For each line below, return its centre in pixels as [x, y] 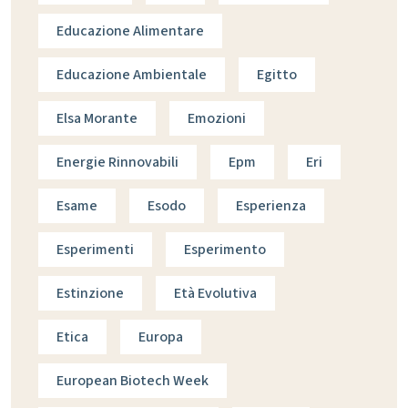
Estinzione [90, 294]
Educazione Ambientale [132, 75]
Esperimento [225, 250]
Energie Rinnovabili [117, 163]
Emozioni [217, 119]
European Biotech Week [133, 381]
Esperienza [271, 206]
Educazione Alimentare [130, 31]
